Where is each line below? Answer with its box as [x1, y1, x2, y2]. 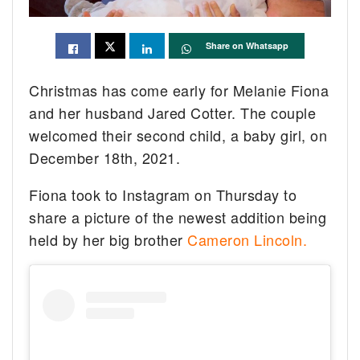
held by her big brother [29, 228, 188, 250]
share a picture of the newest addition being [29, 206, 327, 227]
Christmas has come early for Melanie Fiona [29, 79, 329, 100]
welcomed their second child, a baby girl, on [29, 124, 328, 145]
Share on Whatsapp [206, 39, 288, 51]
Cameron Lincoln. [187, 228, 308, 250]
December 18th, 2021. [29, 146, 181, 168]
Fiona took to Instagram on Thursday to [29, 183, 297, 205]
